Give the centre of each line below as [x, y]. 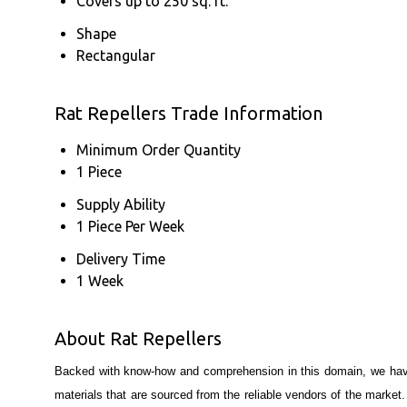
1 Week [100, 280]
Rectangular [116, 55]
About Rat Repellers [138, 338]
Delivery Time [121, 258]
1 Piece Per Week [130, 226]
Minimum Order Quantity [159, 149]
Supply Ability [121, 204]
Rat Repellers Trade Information [189, 113]
